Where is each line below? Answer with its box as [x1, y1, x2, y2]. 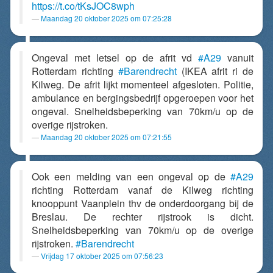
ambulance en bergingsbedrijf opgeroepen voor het [32, 91, 253, 105]
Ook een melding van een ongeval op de [32, 169, 230, 183]
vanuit [221, 51, 253, 65]
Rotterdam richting [32, 64, 118, 78]
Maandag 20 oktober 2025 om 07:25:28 [41, 13, 172, 23]
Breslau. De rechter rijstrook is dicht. [32, 210, 253, 224]
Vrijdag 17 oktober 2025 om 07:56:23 [41, 250, 163, 261]
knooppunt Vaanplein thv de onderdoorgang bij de [32, 196, 253, 210]
